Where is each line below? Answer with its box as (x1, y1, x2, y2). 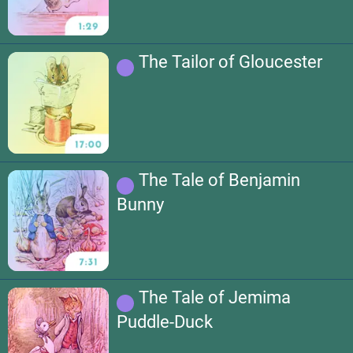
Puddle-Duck (117, 311, 214, 332)
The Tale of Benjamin (139, 169, 301, 190)
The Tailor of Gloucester (139, 52, 323, 72)
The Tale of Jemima (139, 287, 292, 307)
